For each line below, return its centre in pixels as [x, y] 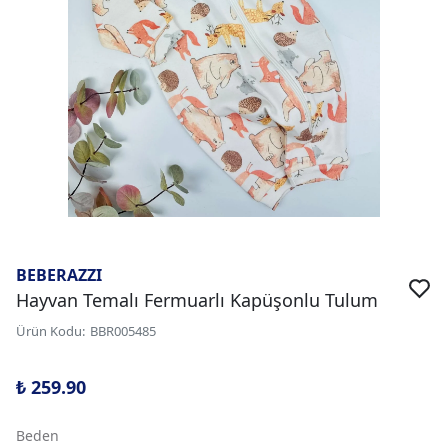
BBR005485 [123, 331]
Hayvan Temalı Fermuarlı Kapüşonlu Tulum [197, 300]
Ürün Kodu [49, 331]
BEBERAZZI [59, 275]
